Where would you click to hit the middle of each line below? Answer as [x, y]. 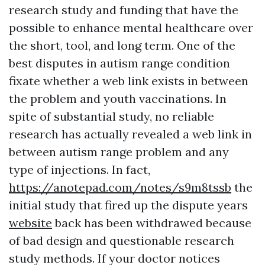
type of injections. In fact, [80, 169]
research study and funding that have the [124, 9]
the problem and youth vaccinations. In [118, 98]
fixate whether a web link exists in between [129, 80]
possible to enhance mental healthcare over [131, 27]
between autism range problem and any [119, 151]
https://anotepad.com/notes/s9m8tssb [120, 187]
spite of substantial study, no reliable [112, 116]
